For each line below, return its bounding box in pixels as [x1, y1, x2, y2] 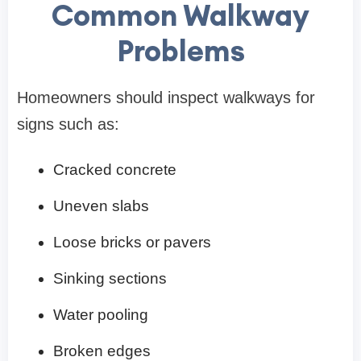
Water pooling [53, 306, 148, 324]
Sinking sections [53, 270, 167, 288]
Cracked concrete [53, 161, 176, 179]
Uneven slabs [53, 197, 149, 215]
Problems [116, 32, 245, 70]
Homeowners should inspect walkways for [17, 89, 315, 107]
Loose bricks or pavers [53, 234, 211, 251]
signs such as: [17, 115, 119, 134]
